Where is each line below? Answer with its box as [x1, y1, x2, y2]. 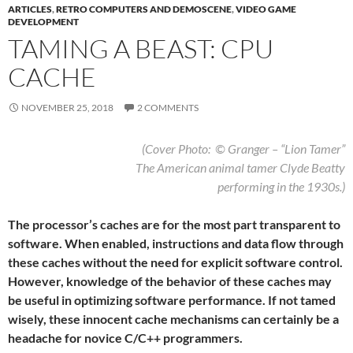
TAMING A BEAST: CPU [8, 32, 273, 65]
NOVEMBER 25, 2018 [21, 102, 113, 113]
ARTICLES [8, 3, 52, 15]
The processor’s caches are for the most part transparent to [8, 217, 340, 232]
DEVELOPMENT [8, 16, 79, 28]
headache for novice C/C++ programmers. [8, 330, 243, 345]
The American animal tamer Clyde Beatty [136, 160, 345, 175]
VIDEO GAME [236, 3, 296, 15]
